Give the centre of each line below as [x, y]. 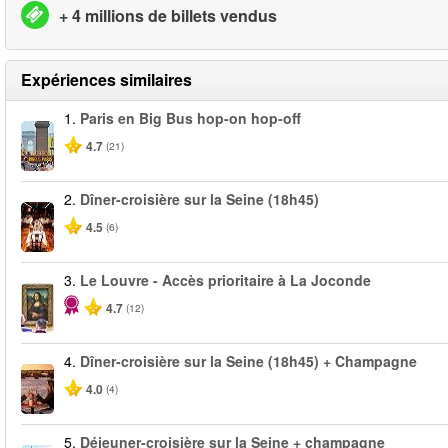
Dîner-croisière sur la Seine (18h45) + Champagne [248, 361]
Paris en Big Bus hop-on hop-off [190, 118]
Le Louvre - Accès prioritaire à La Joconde [225, 280]
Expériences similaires [106, 79]
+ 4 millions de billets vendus [168, 15]
